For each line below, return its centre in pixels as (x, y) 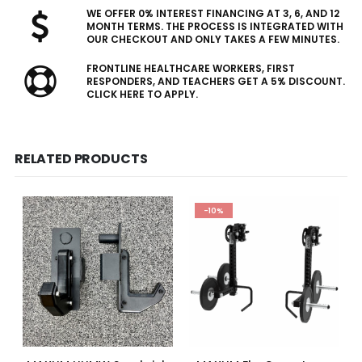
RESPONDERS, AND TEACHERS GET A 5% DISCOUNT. (215, 82)
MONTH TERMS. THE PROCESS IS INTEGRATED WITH (215, 27)
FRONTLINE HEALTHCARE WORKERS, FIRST (190, 69)
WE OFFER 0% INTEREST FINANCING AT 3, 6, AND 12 (213, 14)
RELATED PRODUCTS (81, 159)
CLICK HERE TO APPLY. (142, 95)
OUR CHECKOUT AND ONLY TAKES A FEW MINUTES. (213, 40)
